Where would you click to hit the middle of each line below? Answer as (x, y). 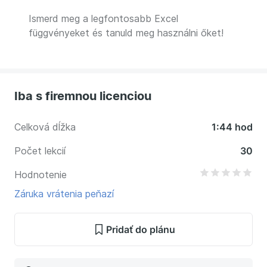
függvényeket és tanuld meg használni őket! (126, 33)
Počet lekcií (40, 151)
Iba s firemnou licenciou (83, 96)
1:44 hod (232, 127)
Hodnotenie (41, 175)
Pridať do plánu (141, 229)
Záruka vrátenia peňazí (64, 194)
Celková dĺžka (45, 127)
